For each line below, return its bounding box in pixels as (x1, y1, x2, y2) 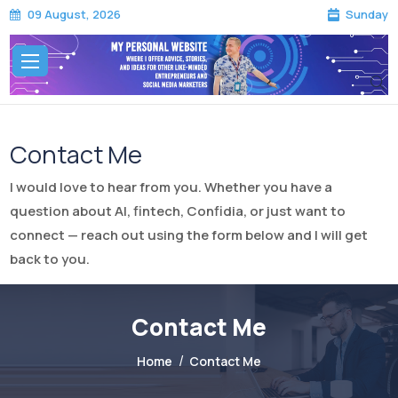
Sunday (345, 6, 388, 22)
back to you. (10, 250, 91, 269)
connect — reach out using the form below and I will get (10, 226, 369, 245)
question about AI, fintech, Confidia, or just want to (10, 202, 346, 221)
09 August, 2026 (28, 6, 122, 23)
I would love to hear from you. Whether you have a (10, 178, 333, 197)
